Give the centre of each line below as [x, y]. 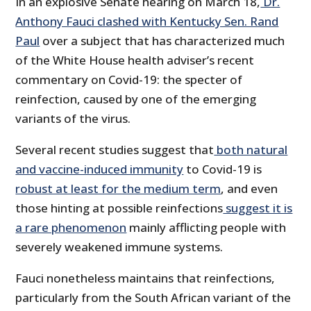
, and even [250, 189]
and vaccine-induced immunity [100, 169]
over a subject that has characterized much [162, 41]
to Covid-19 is [223, 169]
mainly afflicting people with [207, 228]
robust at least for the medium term [118, 189]
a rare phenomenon [71, 228]
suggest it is [258, 208]
